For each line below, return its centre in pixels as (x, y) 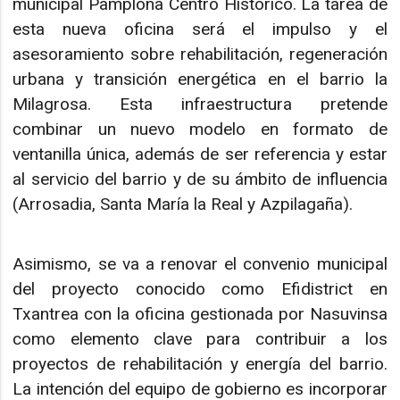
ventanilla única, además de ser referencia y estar (200, 154)
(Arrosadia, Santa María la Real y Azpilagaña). (183, 204)
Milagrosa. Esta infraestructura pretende (200, 104)
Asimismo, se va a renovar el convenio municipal (200, 263)
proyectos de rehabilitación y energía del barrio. (200, 363)
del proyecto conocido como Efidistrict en (200, 288)
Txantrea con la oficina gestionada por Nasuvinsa (200, 313)
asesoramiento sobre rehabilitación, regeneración (200, 54)
